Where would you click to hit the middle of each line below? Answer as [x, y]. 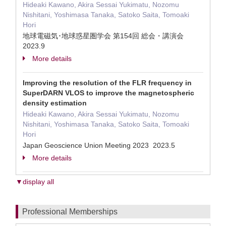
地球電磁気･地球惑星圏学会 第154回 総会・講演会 [104, 36]
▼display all [35, 182]
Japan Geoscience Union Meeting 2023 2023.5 [100, 145]
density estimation [55, 103]
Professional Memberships [70, 212]
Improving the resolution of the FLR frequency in [107, 83]
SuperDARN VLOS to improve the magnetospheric [108, 93]
